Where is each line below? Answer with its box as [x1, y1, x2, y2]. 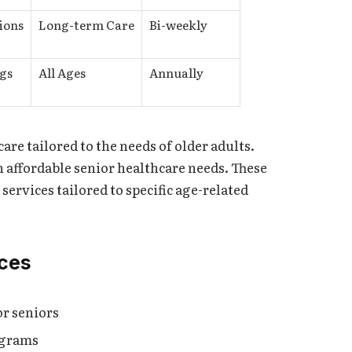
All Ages [38, 64, 86, 82]
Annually [149, 64, 203, 82]
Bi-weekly [149, 16, 207, 35]
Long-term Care [38, 16, 134, 35]
